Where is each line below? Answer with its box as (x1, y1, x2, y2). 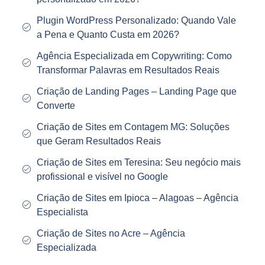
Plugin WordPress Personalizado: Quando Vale (36, 15, 236, 26)
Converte (36, 101, 75, 111)
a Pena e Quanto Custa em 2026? (36, 30, 179, 40)
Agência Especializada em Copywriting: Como (36, 51, 232, 62)
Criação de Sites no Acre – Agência (36, 228, 185, 239)
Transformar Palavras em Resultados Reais (36, 65, 219, 76)
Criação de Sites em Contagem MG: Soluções (36, 122, 230, 132)
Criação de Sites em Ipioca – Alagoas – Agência (36, 193, 238, 203)
